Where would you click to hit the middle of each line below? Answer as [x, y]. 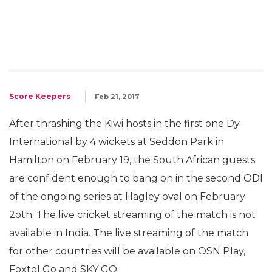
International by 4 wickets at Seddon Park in [117, 142]
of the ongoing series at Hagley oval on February [127, 196]
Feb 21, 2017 [117, 97]
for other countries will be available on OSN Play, [127, 251]
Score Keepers [40, 96]
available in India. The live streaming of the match [129, 233]
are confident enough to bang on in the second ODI [136, 178]
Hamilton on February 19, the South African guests [132, 160]
